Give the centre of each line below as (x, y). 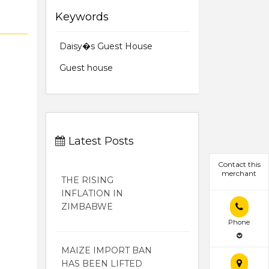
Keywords (82, 17)
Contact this (239, 165)
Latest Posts (100, 141)
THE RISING (87, 180)
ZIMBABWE (87, 206)
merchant (239, 174)
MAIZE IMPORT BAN (107, 250)
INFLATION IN (92, 193)
